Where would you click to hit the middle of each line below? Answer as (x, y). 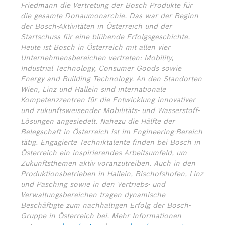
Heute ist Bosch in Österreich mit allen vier (95, 47)
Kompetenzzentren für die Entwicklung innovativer (108, 100)
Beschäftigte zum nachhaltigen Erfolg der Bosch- (105, 205)
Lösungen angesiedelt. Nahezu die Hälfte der (98, 121)
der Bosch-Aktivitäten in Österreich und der (96, 26)
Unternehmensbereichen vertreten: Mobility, (97, 58)
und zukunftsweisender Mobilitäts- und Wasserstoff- (110, 110)
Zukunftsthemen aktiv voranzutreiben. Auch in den (108, 163)
